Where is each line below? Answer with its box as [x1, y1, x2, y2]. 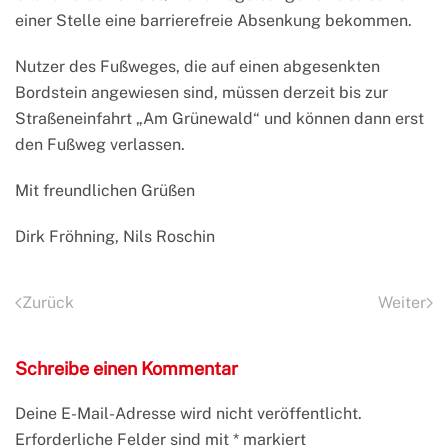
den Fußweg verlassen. [15, 135, 185, 155]
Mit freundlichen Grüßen [15, 181, 195, 201]
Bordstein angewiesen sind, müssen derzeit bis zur [15, 83, 388, 103]
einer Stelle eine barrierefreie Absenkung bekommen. [15, 11, 412, 31]
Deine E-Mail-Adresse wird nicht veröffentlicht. [15, 404, 362, 424]
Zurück [22, 293, 74, 313]
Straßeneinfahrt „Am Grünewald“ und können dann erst [15, 109, 424, 129]
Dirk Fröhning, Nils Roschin [15, 227, 215, 247]
